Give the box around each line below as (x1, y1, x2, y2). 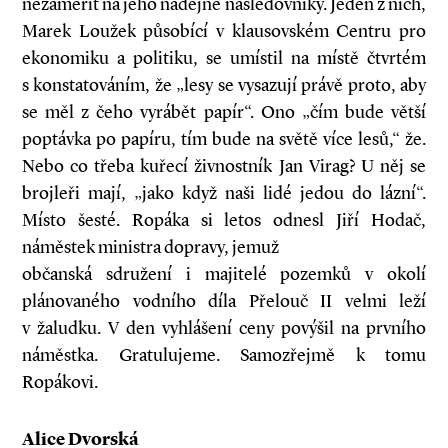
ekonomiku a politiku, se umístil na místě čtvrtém (22, 47, 426, 69)
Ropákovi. (22, 371, 98, 393)
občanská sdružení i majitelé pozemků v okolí (22, 263, 426, 285)
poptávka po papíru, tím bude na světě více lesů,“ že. (22, 128, 426, 150)
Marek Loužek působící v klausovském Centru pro (22, 20, 426, 42)
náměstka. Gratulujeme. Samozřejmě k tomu (22, 344, 426, 366)
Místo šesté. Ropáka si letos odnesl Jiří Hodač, (22, 209, 426, 231)
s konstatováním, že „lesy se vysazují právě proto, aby (22, 74, 426, 96)
